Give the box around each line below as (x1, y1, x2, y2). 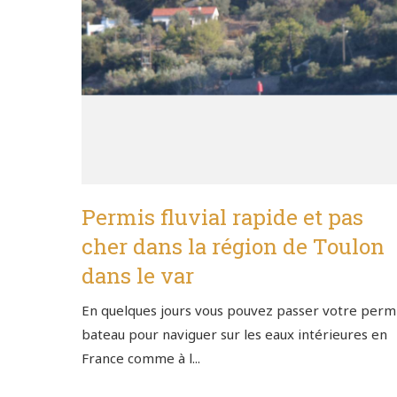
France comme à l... (82, 349, 200, 368)
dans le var (82, 261, 194, 291)
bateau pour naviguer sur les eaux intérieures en (82, 325, 387, 344)
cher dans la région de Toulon (82, 231, 385, 261)
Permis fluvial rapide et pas (82, 202, 363, 232)
